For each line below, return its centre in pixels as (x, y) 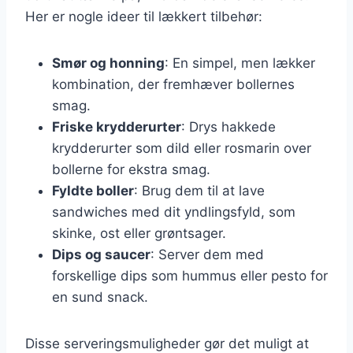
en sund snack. (100, 297)
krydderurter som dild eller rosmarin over (182, 148)
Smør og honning (108, 63)
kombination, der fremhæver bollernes (173, 84)
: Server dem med (207, 254)
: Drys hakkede (229, 126)
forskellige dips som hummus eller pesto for (190, 275)
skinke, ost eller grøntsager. (139, 233)
